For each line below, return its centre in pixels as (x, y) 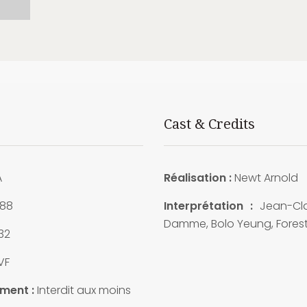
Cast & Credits (209, 124)
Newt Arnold (266, 178)
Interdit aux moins (82, 291)
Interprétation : (212, 206)
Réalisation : (199, 178)
